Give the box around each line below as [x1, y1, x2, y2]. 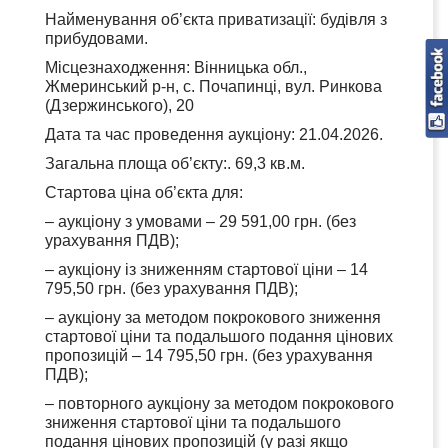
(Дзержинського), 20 [45, 96, 194, 114]
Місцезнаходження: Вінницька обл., [45, 58, 307, 76]
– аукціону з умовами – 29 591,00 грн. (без [45, 212, 356, 230]
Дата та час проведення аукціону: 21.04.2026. [45, 125, 383, 143]
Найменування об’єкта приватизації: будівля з [45, 10, 387, 28]
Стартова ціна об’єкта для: [45, 183, 243, 201]
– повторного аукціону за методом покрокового [45, 394, 394, 412]
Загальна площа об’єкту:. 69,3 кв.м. [45, 154, 305, 172]
